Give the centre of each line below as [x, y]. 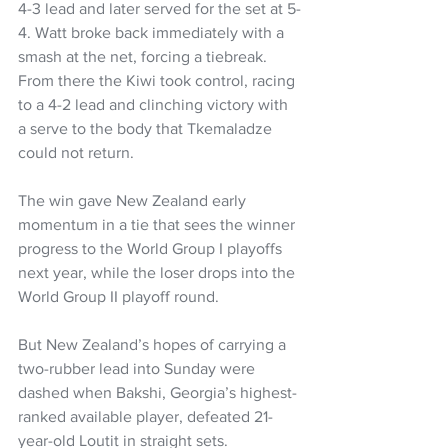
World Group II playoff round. [118, 296]
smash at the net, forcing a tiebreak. [144, 56]
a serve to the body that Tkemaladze [147, 128]
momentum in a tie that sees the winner [158, 224]
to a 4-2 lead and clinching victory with [155, 104]
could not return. [76, 152]
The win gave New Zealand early [134, 200]
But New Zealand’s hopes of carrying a [154, 344]
